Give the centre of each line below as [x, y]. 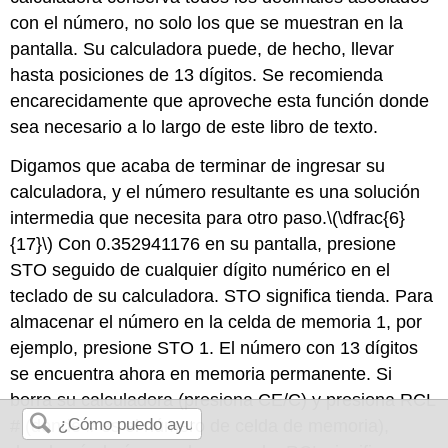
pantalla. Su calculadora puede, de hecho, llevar [202, 49]
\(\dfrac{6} [366, 218]
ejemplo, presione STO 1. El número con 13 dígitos [214, 348]
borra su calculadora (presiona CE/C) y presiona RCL [223, 400]
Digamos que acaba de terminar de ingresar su [198, 166]
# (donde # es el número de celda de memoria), [200, 426]
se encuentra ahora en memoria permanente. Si [201, 374]
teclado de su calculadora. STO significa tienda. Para [222, 296]
